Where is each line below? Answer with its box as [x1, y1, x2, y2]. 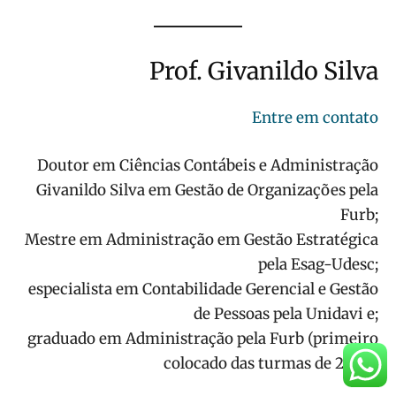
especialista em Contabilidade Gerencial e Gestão [28, 279, 378, 300]
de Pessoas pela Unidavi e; [194, 304, 378, 324]
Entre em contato [252, 108, 378, 128]
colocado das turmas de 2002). [164, 354, 378, 374]
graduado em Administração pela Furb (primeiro [27, 329, 378, 349]
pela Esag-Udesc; [258, 255, 378, 275]
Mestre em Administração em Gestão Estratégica [25, 230, 378, 250]
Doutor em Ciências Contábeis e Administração [37, 156, 378, 176]
